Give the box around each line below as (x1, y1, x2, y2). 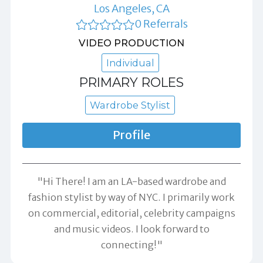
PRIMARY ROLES (79, 74, 184, 90)
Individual (106, 56, 154, 69)
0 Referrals (134, 17, 188, 31)
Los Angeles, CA (93, 2, 170, 16)
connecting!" (100, 238, 163, 251)
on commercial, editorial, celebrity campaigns (28, 207, 235, 219)
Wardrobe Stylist (90, 99, 170, 112)
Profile (113, 128, 150, 143)
